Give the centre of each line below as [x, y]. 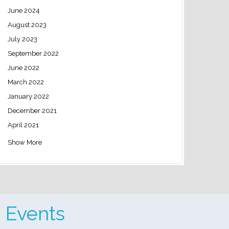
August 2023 [27, 25]
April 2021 [23, 125]
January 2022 [28, 96]
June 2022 [23, 67]
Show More [25, 142]
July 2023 [22, 39]
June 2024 [24, 10]
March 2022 [26, 82]
